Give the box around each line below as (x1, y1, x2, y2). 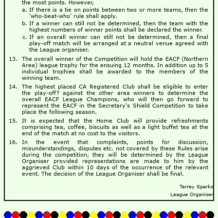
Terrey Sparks (180, 183, 213, 190)
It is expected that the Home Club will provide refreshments (22, 117, 208, 124)
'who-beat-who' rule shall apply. (29, 13, 117, 19)
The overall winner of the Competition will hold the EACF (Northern (22, 55, 208, 62)
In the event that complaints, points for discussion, (22, 139, 208, 145)
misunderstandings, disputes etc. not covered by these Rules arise (22, 145, 208, 152)
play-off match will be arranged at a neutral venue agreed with (29, 40, 208, 47)
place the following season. (22, 109, 97, 115)
